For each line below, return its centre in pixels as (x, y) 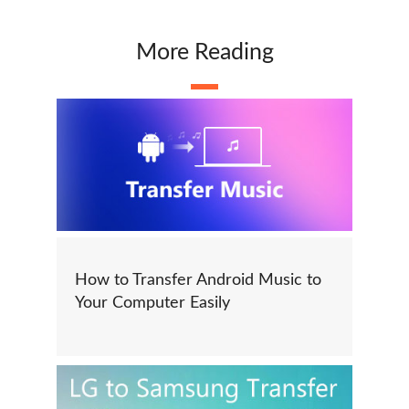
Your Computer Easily (152, 304)
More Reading (204, 53)
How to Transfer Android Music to (198, 281)
